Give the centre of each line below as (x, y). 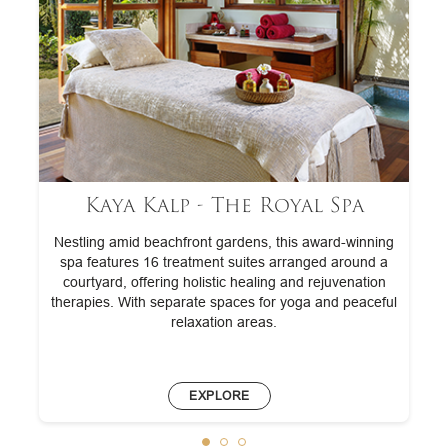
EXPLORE (219, 396)
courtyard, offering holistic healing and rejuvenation (224, 282)
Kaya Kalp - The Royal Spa (224, 206)
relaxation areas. (224, 322)
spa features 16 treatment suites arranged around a (224, 262)
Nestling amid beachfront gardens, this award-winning (224, 242)
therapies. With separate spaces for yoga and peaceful (224, 302)
